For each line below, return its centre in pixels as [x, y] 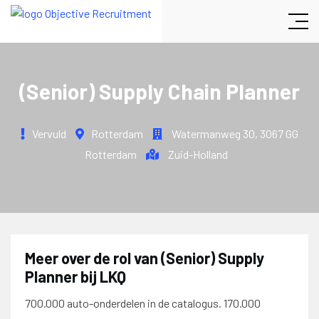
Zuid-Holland [198, 154]
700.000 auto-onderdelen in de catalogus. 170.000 [143, 303]
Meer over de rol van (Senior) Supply [145, 258]
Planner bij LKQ [75, 276]
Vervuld [49, 134]
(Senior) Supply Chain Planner [159, 91]
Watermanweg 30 [213, 134]
